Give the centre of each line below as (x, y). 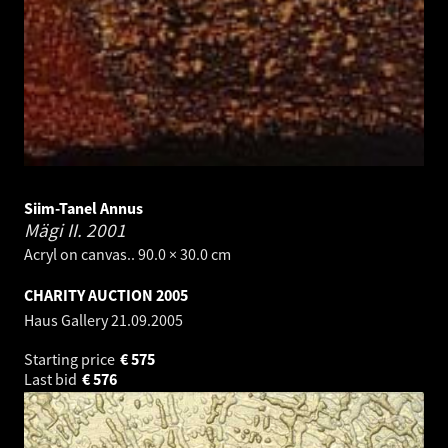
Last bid (52, 378)
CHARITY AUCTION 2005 (106, 294)
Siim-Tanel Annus (83, 207)
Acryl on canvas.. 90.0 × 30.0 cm (127, 253)
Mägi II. (55, 229)
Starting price (71, 358)
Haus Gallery (67, 319)
